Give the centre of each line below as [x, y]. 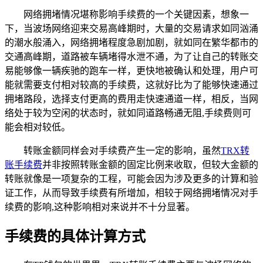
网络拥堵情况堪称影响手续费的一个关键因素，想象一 [136, 14]
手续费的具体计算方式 [75, 236]
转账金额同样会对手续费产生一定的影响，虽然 [122, 150]
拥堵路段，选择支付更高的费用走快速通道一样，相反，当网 [131, 99]
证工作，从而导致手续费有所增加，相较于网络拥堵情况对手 [131, 193]
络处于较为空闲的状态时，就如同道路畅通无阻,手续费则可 [128, 113]
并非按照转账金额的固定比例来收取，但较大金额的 [150, 164]
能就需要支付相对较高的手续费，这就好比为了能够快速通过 [131, 85]
